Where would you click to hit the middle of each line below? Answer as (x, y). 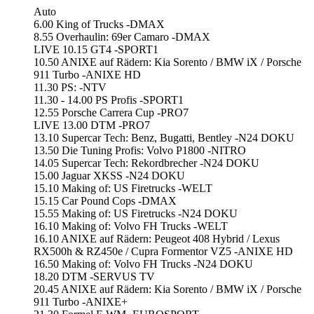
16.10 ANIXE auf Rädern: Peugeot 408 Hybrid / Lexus (157, 238)
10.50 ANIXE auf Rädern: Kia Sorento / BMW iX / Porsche (168, 62)
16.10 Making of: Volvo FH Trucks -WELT (131, 226)
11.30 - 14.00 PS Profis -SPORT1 (109, 100)
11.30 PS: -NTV (70, 87)
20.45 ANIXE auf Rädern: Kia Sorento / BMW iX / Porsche (168, 289)
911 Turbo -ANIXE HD (87, 74)
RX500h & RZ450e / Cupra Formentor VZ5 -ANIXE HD (163, 251)
